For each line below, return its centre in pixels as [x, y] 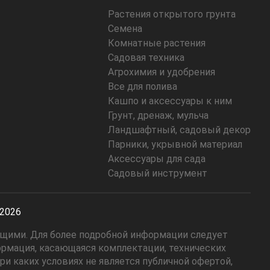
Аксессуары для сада [157, 159]
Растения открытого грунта [172, 14]
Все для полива [143, 86]
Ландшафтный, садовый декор [179, 130]
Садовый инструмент [158, 173]
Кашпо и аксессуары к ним [170, 101]
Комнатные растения [157, 43]
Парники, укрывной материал [175, 144]
